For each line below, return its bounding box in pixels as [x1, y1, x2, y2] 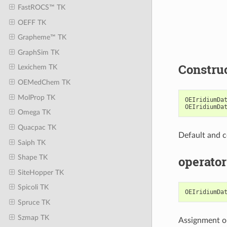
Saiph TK [17, 138, 46, 146]
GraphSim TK [17, 48, 59, 56]
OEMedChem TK [17, 79, 70, 86]
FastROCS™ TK [17, 3, 65, 11]
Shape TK [17, 154, 48, 162]
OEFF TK [17, 18, 46, 26]
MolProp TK [17, 93, 55, 101]
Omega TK [17, 108, 51, 117]
